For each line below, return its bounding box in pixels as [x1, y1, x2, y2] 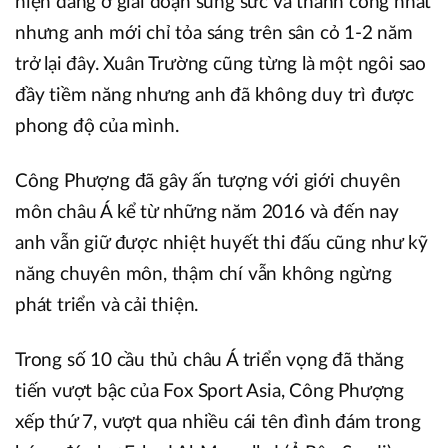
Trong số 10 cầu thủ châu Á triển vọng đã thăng [15, 351, 404, 371]
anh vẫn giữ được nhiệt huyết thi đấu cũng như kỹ [15, 234, 428, 254]
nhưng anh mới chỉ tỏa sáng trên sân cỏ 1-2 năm [15, 24, 413, 44]
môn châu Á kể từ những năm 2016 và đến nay [15, 203, 399, 223]
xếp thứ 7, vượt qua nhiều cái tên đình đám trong [15, 413, 421, 433]
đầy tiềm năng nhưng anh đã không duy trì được [15, 86, 414, 106]
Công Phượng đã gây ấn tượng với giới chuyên [15, 172, 401, 192]
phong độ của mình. [15, 117, 179, 137]
